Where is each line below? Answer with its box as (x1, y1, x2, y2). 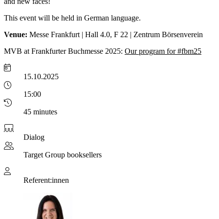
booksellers (67, 150, 102, 159)
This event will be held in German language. (4, 13, 141, 22)
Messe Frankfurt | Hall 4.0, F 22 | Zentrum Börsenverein (27, 30, 203, 39)
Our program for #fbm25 (125, 46, 201, 55)
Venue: (4, 30, 27, 39)
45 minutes (23, 107, 57, 116)
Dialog (23, 132, 44, 141)
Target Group (23, 150, 65, 159)
